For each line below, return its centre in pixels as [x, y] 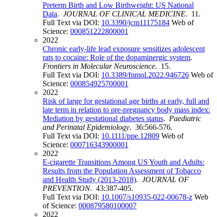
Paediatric [185, 119]
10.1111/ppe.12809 [130, 136]
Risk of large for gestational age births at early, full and [126, 101]
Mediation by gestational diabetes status [103, 119]
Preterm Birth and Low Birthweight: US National [118, 5]
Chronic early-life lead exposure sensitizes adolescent [124, 49]
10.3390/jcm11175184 [135, 23]
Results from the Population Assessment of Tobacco [122, 171]
